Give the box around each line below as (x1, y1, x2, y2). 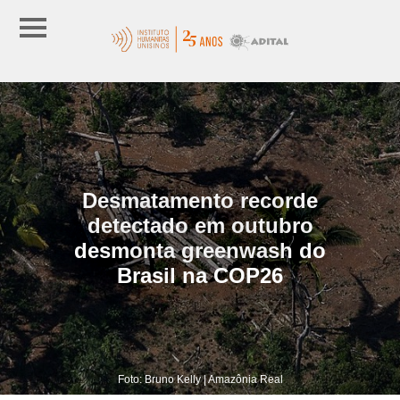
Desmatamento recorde (82, 187, 318, 212)
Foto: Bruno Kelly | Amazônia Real (117, 372, 283, 386)
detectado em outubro (87, 212, 313, 237)
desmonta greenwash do (74, 237, 326, 262)
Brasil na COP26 (117, 262, 283, 287)
